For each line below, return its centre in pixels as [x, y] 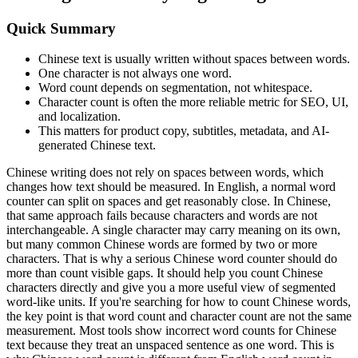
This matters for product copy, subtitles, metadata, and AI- [184, 131]
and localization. [80, 117]
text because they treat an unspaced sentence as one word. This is [170, 345]
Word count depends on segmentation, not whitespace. [175, 88]
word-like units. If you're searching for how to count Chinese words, [179, 302]
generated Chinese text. [97, 145]
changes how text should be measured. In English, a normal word [171, 187]
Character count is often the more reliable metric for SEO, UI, [193, 102]
